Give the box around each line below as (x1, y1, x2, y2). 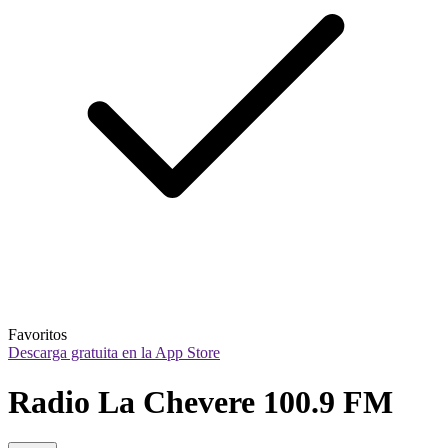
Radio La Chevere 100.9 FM (8, 383, 393, 420)
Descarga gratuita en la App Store (8, 344, 220, 362)
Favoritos (8, 326, 67, 344)
